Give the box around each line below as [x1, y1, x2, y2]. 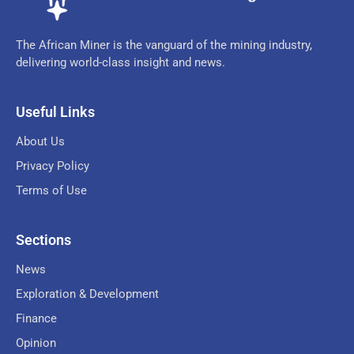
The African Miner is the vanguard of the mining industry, [16, 37, 312, 52]
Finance [16, 311, 57, 326]
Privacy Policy [16, 158, 89, 173]
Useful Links [16, 103, 95, 120]
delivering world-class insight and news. [16, 55, 225, 70]
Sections [16, 231, 71, 248]
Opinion [16, 335, 56, 350]
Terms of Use [16, 183, 87, 198]
